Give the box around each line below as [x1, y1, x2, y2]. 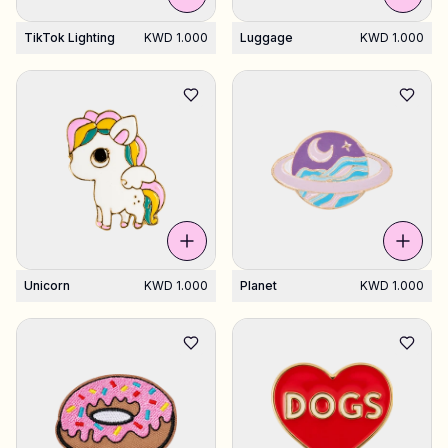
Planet [240, 278, 277, 293]
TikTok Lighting [24, 30, 115, 45]
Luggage [240, 30, 293, 45]
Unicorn [24, 278, 70, 293]
